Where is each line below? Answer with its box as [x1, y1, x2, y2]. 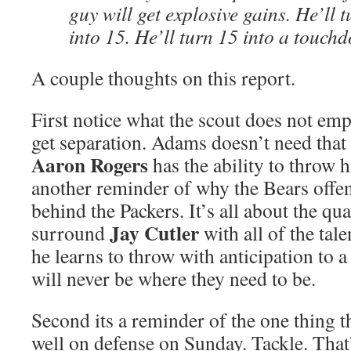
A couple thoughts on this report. [31, 64, 295, 91]
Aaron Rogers [31, 150, 148, 179]
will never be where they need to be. [31, 265, 316, 291]
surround [31, 219, 110, 246]
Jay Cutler [110, 218, 199, 248]
